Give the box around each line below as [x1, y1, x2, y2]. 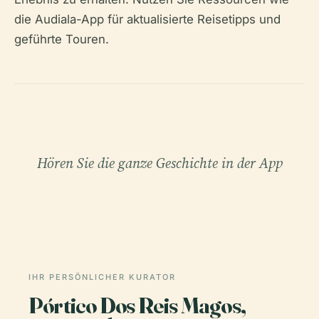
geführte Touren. [14, 32, 109, 46]
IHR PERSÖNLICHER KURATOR [28, 272, 176, 282]
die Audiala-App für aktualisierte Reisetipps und [14, 12, 281, 26]
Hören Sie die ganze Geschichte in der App [36, 153, 283, 173]
